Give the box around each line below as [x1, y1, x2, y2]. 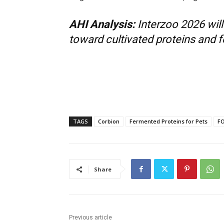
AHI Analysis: [69, 18, 135, 31]
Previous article [69, 214, 112, 221]
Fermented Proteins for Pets [129, 117, 207, 125]
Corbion [98, 117, 119, 125]
